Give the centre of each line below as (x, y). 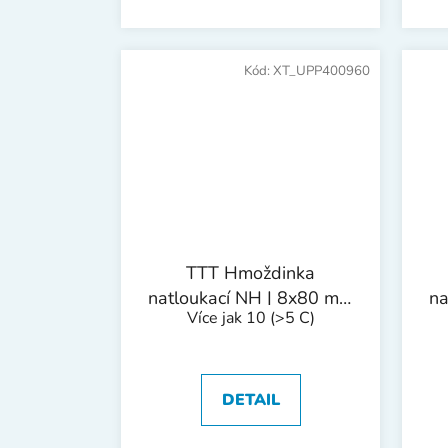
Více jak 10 (228, 318)
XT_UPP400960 (321, 71)
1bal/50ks (250, 323)
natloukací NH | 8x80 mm (250, 298)
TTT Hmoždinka (250, 273)
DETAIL (250, 400)
